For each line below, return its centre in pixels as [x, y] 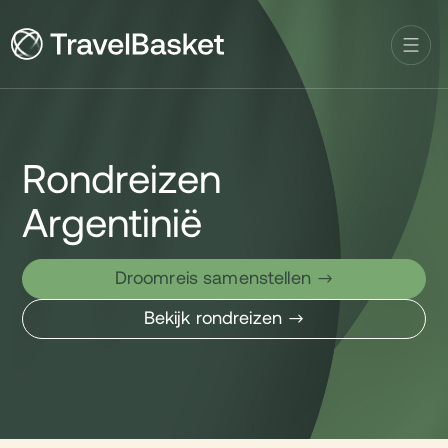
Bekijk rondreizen [212, 319]
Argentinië [112, 227]
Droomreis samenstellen [212, 279]
